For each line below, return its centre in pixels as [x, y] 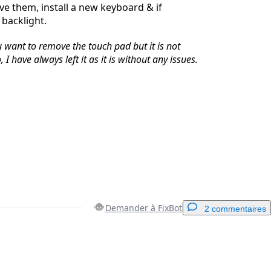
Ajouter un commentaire [205, 250]
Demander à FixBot [144, 207]
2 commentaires [235, 208]
